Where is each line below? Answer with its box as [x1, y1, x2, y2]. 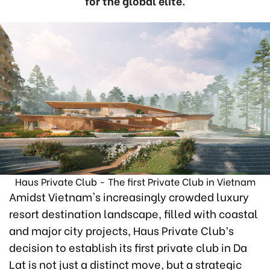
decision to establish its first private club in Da [9, 239, 247, 255]
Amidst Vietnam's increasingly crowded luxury [9, 188, 249, 204]
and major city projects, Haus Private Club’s [9, 222, 234, 238]
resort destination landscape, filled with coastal [9, 205, 258, 221]
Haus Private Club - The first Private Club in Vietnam [14, 174, 256, 188]
